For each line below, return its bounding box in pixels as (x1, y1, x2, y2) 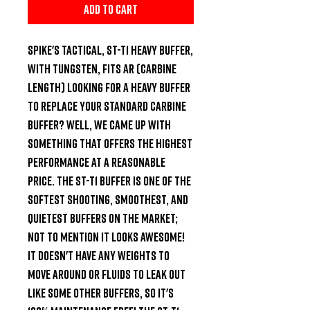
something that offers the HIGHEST (28, 135, 192, 151)
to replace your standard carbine (28, 98, 186, 113)
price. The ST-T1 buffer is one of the (28, 172, 191, 188)
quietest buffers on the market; (28, 210, 178, 226)
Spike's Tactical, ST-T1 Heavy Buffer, (28, 42, 193, 57)
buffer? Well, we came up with (28, 116, 171, 132)
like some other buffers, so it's (28, 284, 174, 300)
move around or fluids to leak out (28, 266, 185, 282)
